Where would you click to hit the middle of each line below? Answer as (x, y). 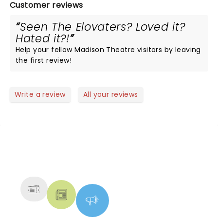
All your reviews (110, 94)
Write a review (40, 94)
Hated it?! (43, 38)
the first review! (44, 60)
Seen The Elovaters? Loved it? (102, 27)
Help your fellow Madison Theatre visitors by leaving (108, 50)
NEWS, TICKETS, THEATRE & (105, 157)
